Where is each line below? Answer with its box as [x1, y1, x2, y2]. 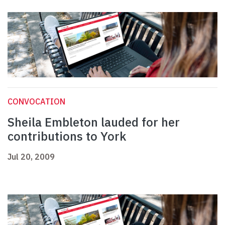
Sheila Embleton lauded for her [8, 114, 180, 131]
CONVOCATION [8, 96, 65, 107]
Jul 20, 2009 [8, 152, 55, 162]
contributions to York [8, 128, 126, 145]
